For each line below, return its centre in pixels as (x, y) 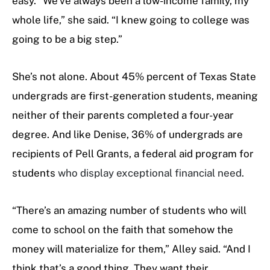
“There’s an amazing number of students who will (129, 210)
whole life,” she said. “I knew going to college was (131, 20)
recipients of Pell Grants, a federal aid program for (133, 153)
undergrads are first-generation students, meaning (135, 96)
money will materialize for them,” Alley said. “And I (131, 249)
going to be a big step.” (67, 39)
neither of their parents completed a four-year (123, 115)
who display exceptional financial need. (151, 173)
